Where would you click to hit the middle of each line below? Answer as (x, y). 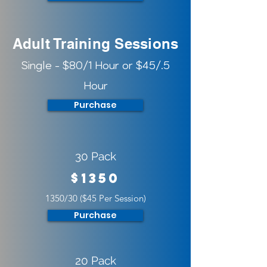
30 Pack (96, 156)
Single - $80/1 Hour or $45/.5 (95, 66)
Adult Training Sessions (95, 44)
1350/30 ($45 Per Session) (95, 198)
